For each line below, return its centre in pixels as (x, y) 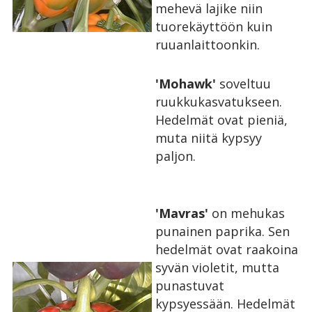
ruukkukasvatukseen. (219, 101)
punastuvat (190, 285)
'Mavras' (184, 213)
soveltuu (245, 83)
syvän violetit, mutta (217, 267)
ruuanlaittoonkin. (208, 44)
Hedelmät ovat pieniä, (221, 119)
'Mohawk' (187, 83)
